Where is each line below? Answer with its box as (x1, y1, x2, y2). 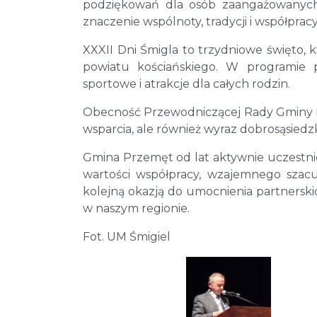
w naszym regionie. (83, 202, 190, 216)
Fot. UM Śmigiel (83, 230, 171, 244)
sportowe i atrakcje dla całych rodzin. (83, 77, 290, 91)
